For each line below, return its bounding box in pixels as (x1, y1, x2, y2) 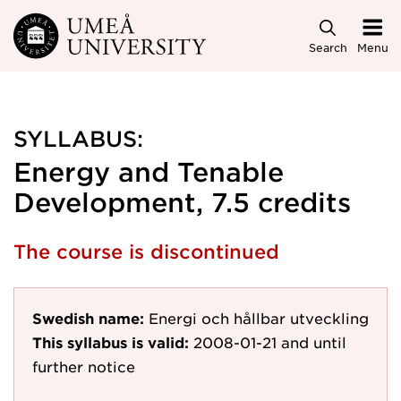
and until (281, 333, 346, 351)
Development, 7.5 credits (13, 187, 351, 217)
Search (308, 39, 347, 55)
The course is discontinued (13, 240, 279, 262)
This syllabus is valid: (32, 333, 189, 351)
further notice (32, 357, 135, 375)
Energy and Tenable (13, 157, 284, 186)
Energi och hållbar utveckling (149, 309, 369, 327)
